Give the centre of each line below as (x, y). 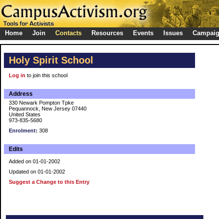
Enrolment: (23, 131)
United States (25, 114)
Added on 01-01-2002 (34, 161)
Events (143, 33)
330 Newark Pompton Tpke (41, 103)
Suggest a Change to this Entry (49, 182)
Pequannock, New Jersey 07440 (48, 109)
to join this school (46, 75)
